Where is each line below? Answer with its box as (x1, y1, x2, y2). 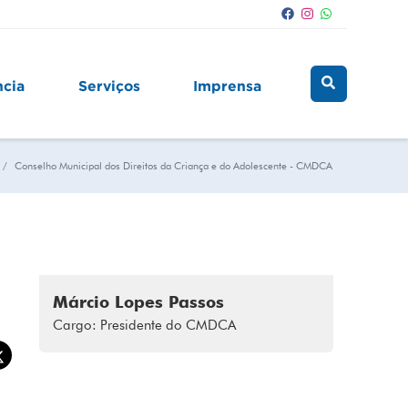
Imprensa (193, 77, 262, 94)
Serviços (77, 77, 140, 94)
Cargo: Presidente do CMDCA (53, 317, 236, 333)
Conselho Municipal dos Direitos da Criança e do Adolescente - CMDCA (14, 159, 332, 172)
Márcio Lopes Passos (53, 292, 224, 311)
